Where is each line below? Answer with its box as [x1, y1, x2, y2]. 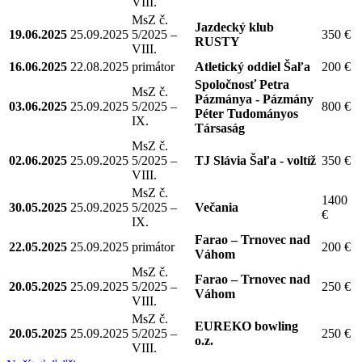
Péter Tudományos [195, 106, 298, 120]
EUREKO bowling [195, 318, 298, 333]
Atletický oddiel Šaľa [195, 59, 310, 74]
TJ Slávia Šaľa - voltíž [195, 153, 316, 167]
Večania [195, 200, 238, 214]
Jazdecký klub [195, 19, 274, 34]
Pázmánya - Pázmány [195, 91, 314, 106]
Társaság [195, 120, 245, 135]
